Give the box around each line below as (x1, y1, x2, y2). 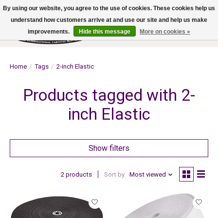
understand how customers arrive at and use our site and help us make (11, 17, 207, 23)
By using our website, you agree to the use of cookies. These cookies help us (3, 5, 215, 12)
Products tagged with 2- (23, 85, 195, 105)
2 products (60, 171, 92, 179)
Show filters (89, 143, 129, 153)
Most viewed (129, 171, 166, 179)
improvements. (28, 28, 71, 35)
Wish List (159, 34, 192, 43)
